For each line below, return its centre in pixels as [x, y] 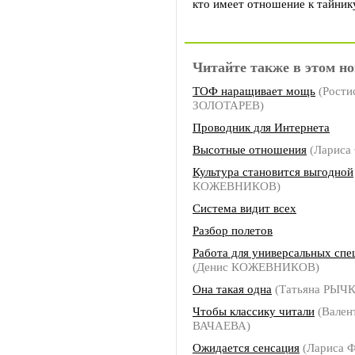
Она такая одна [232, 289]
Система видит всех [244, 208]
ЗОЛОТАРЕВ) [228, 105]
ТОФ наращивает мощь [254, 91]
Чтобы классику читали [254, 311]
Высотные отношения [250, 149]
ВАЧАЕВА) [221, 325]
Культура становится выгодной [273, 172]
